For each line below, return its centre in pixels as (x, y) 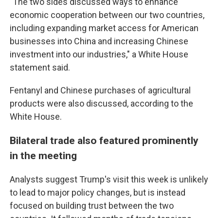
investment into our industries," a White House (99, 54)
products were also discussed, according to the (101, 103)
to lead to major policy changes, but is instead (98, 192)
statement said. (40, 67)
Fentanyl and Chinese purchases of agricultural (100, 90)
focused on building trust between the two (92, 206)
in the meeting (43, 155)
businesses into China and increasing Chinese (99, 41)
